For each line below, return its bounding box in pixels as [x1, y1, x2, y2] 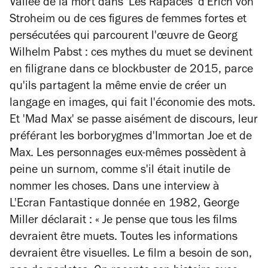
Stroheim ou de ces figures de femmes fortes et [10, 14, 246, 26]
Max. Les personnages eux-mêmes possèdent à [10, 148, 246, 160]
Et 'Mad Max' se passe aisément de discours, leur [10, 115, 258, 127]
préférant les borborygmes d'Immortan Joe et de [10, 132, 252, 144]
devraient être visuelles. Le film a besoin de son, [10, 249, 252, 261]
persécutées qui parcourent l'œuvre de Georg [10, 31, 237, 43]
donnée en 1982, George [109, 199, 239, 211]
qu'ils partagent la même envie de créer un [10, 81, 227, 93]
